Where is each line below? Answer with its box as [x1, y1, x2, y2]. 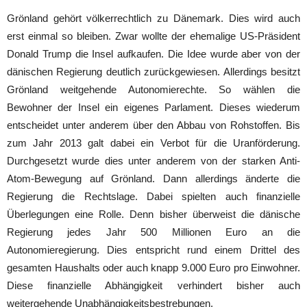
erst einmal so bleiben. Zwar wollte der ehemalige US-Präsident [7, 29, 300, 42]
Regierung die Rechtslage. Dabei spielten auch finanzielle [7, 190, 300, 202]
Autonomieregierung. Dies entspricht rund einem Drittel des [7, 243, 300, 256]
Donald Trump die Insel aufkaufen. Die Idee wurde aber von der [7, 47, 300, 60]
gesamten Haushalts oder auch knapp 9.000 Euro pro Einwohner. [7, 261, 300, 273]
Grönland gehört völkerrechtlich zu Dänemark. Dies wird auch [7, 12, 300, 24]
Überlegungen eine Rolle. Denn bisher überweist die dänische [7, 208, 300, 220]
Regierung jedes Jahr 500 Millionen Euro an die [7, 225, 300, 238]
